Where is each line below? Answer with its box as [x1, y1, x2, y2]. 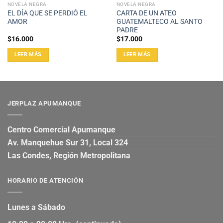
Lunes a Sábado [7, 202, 65, 212]
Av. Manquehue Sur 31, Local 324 [7, 138, 128, 148]
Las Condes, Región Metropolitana [7, 151, 130, 161]
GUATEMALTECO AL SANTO [116, 17, 203, 25]
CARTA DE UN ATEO [116, 8, 177, 17]
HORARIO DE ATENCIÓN [7, 177, 84, 185]
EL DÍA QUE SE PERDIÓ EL [7, 8, 88, 17]
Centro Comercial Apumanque [7, 125, 115, 135]
